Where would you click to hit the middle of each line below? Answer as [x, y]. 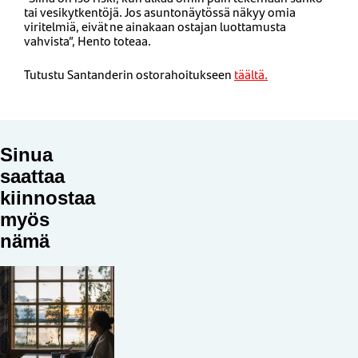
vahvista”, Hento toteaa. [89, 40]
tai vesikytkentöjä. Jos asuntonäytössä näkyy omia [160, 11]
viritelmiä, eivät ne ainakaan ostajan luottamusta [155, 26]
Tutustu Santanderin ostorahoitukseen [129, 74]
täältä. [251, 74]
